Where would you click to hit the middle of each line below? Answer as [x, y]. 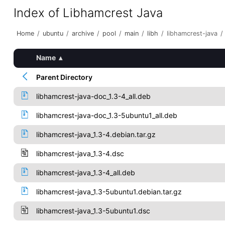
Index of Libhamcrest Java [88, 13]
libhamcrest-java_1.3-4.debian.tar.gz [96, 134]
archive [83, 33]
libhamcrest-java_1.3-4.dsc [80, 153]
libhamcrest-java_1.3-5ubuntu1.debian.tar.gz [109, 192]
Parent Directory [64, 77]
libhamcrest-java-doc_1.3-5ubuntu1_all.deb [106, 115]
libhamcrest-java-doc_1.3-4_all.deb [93, 96]
